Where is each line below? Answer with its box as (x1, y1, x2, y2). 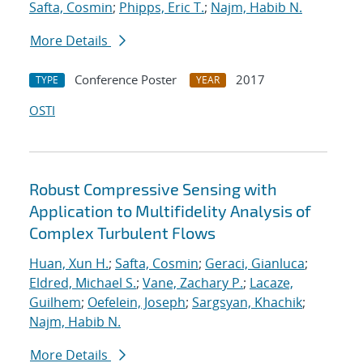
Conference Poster (75, 71, 177, 88)
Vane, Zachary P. (143, 274, 243, 293)
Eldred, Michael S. (29, 274, 136, 293)
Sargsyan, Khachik (192, 293, 302, 312)
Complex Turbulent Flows (29, 223, 216, 243)
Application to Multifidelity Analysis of (29, 201, 311, 221)
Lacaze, (250, 274, 293, 293)
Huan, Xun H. (29, 254, 109, 273)
